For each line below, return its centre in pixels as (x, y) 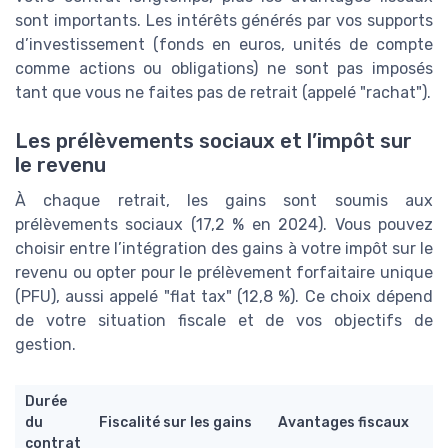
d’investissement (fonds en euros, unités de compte (224, 44)
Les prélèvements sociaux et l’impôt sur (213, 141)
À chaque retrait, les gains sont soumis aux (224, 201)
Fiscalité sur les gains (175, 423)
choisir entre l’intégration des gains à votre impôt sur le (224, 249)
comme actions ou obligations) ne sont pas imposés (224, 68)
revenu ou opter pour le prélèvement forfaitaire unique (224, 273)
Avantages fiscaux (343, 423)
